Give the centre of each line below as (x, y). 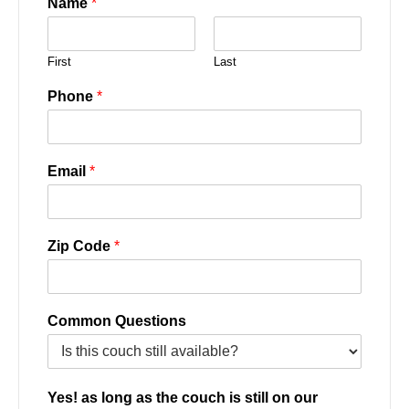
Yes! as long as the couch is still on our (183, 397)
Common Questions (117, 320)
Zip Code (81, 246)
